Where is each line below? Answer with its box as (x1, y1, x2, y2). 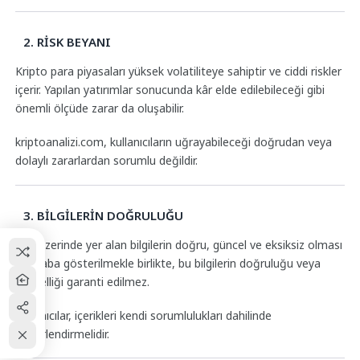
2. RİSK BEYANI (22, 34, 111, 51)
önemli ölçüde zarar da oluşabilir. (14, 100, 184, 117)
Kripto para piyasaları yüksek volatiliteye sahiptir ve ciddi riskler (14, 63, 342, 80)
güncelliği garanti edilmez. (14, 273, 149, 289)
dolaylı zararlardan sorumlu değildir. (14, 152, 198, 168)
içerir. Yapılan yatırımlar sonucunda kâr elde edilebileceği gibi (14, 82, 325, 98)
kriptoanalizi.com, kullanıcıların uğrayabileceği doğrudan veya (14, 133, 332, 149)
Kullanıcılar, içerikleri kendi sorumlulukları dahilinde (14, 307, 272, 323)
